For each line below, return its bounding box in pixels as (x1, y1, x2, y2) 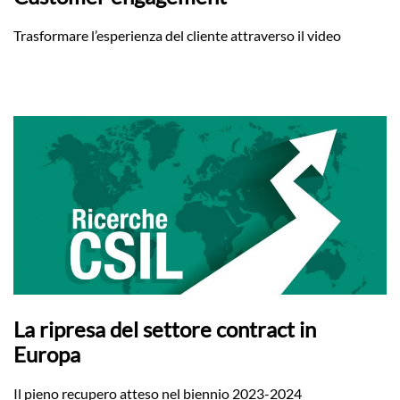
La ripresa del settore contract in (13, 316, 316, 342)
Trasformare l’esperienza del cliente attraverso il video (13, 27, 341, 44)
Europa (13, 341, 80, 367)
